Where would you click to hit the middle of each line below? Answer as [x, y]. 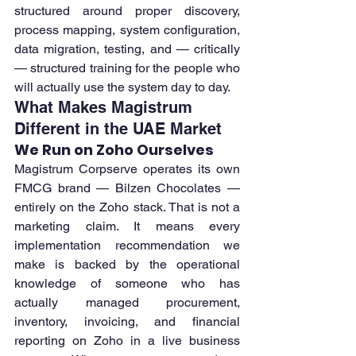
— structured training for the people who [127, 68]
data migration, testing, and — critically [127, 49]
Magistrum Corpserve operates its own [127, 169]
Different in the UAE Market [118, 129]
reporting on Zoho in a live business [127, 341]
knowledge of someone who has [127, 284]
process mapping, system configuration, [127, 30]
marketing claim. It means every [127, 226]
